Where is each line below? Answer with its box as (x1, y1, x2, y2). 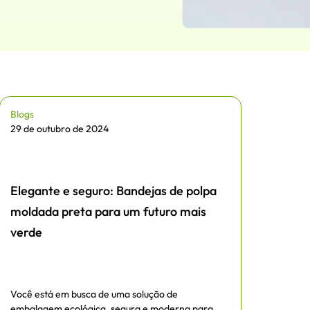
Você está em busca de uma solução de (10, 288, 179, 301)
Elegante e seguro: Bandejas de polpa (10, 183, 217, 199)
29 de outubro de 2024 (10, 122, 109, 135)
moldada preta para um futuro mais (10, 203, 207, 220)
